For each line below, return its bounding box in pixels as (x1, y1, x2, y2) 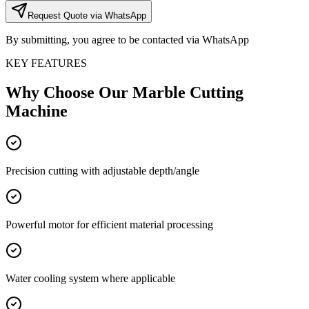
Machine (6, 101, 68, 120)
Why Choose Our (6, 83, 132, 101)
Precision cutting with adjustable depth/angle (6, 164, 199, 177)
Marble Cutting (132, 83, 243, 101)
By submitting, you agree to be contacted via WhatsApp (6, 33, 249, 46)
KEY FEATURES (6, 57, 87, 69)
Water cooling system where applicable (6, 272, 175, 284)
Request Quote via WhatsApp (28, 10, 146, 21)
